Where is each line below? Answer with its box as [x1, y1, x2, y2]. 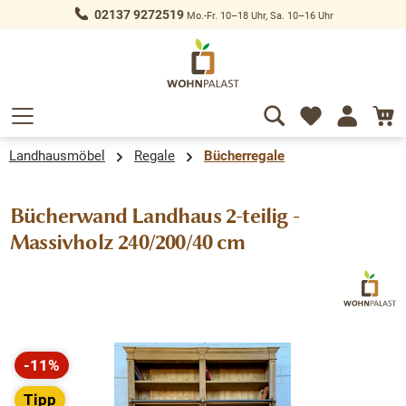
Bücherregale [204, 148, 285, 165]
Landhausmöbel [9, 148, 105, 165]
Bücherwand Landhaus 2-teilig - [10, 203, 300, 229]
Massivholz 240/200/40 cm [10, 229, 245, 256]
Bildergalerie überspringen [9, 343, 189, 362]
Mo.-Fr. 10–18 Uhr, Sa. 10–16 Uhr [183, 9, 333, 22]
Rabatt [23, 370, 69, 389]
